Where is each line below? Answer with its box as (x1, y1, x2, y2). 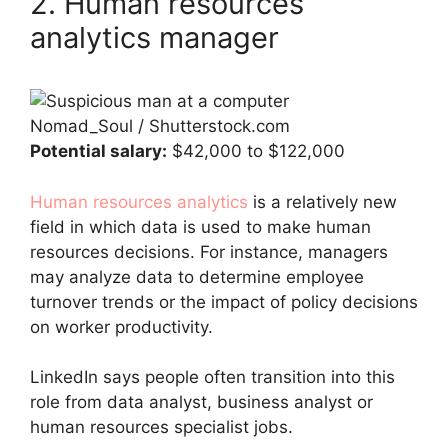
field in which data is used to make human (30, 216, 371, 237)
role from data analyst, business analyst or (30, 392, 373, 412)
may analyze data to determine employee (30, 266, 364, 287)
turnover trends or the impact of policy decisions (30, 291, 418, 312)
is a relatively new (248, 191, 397, 212)
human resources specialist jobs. (30, 417, 293, 437)
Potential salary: (30, 141, 167, 161)
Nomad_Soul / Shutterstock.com (30, 116, 290, 136)
